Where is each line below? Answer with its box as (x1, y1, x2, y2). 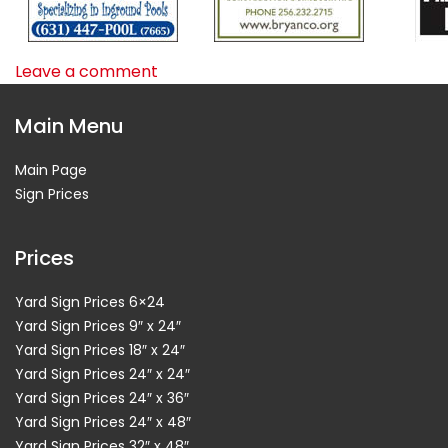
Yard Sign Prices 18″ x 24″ (15, 340, 185, 360)
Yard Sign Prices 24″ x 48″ (15, 412, 191, 432)
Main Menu (15, 112, 124, 140)
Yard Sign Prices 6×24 (15, 292, 165, 312)
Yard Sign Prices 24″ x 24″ (15, 364, 190, 384)
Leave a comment (15, 60, 158, 83)
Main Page (15, 160, 87, 180)
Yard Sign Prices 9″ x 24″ (15, 316, 181, 336)
